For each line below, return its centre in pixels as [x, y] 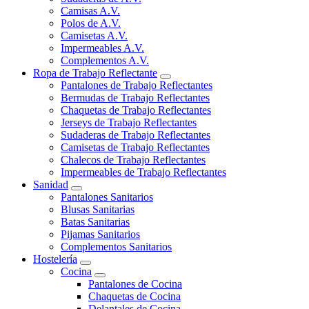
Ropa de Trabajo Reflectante [95, 73]
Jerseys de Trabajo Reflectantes [129, 123]
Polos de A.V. [91, 23]
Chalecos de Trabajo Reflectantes [133, 160]
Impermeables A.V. [102, 48]
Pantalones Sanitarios [107, 197]
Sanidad [51, 185]
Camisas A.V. [90, 11]
